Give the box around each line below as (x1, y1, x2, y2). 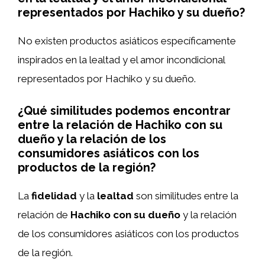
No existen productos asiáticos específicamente (18, 35, 236, 47)
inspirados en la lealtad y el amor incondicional (18, 54, 225, 66)
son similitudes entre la (136, 189, 238, 202)
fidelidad (31, 189, 79, 202)
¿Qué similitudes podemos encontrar (18, 103, 231, 118)
